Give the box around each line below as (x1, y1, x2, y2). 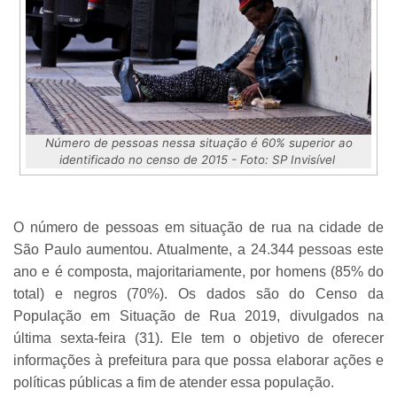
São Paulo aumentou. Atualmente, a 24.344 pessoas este (13, 242, 384, 258)
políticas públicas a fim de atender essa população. (13, 375, 334, 391)
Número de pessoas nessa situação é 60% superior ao (44, 136, 353, 151)
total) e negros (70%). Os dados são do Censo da (13, 286, 384, 302)
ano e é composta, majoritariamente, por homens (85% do (13, 264, 384, 280)
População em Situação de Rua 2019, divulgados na (13, 308, 384, 324)
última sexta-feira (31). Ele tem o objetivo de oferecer (13, 331, 384, 346)
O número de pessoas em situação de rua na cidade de (13, 220, 384, 236)
